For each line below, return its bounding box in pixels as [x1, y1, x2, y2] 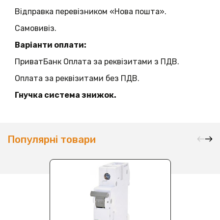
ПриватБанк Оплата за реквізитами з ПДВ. [15, 57, 179, 67]
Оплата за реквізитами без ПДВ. [15, 74, 139, 83]
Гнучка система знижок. [15, 90, 116, 100]
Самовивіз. [15, 24, 56, 33]
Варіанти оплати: [15, 40, 86, 50]
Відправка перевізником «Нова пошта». [15, 7, 166, 17]
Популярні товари [7, 134, 96, 146]
